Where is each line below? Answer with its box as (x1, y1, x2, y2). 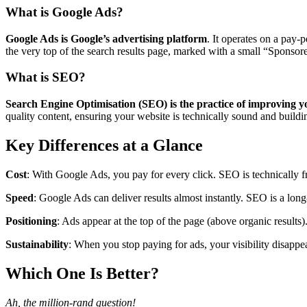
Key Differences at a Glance (5, 136, 203, 155)
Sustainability (5, 238, 69, 250)
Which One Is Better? (5, 264, 159, 282)
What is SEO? (5, 70, 86, 85)
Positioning (5, 214, 57, 227)
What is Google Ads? (5, 4, 123, 19)
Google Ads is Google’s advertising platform (5, 32, 207, 45)
